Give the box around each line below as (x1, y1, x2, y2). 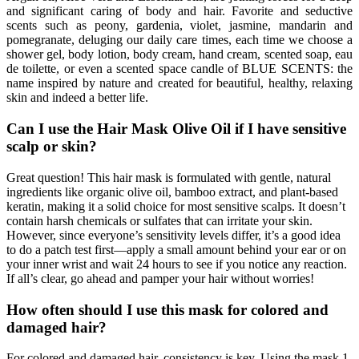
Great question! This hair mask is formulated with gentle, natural (6, 170, 331, 184)
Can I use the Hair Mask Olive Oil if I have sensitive (6, 120, 346, 138)
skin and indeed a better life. (6, 91, 148, 105)
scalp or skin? (6, 138, 97, 155)
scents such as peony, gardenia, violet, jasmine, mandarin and (6, 18, 353, 33)
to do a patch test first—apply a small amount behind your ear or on (6, 242, 346, 256)
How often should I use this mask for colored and (6, 301, 329, 318)
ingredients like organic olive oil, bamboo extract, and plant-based (6, 184, 338, 199)
